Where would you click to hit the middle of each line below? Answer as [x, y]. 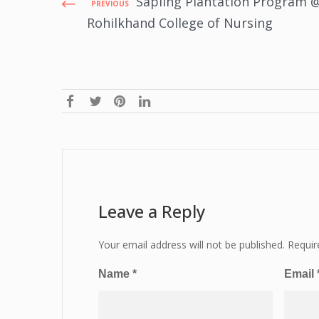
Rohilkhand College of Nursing [180, 23]
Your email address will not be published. [192, 245]
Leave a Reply [152, 211]
